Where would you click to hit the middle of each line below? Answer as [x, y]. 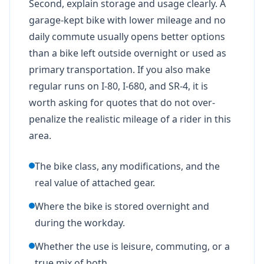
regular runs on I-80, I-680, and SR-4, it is [118, 86]
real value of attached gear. [95, 182]
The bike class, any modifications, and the [127, 166]
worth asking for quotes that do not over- [122, 102]
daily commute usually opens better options [127, 36]
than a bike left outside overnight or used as [128, 53]
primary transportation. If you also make [120, 69]
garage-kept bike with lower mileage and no [127, 20]
